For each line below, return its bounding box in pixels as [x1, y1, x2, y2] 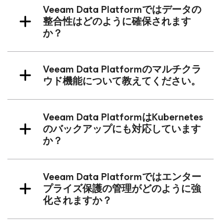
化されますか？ [43, 192, 112, 209]
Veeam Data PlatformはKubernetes [43, 109, 203, 126]
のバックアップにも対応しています [43, 121, 201, 138]
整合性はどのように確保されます [43, 13, 191, 30]
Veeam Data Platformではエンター [43, 169, 201, 185]
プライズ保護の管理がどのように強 [43, 181, 201, 197]
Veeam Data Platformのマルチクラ [43, 61, 201, 78]
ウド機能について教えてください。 [43, 73, 201, 90]
